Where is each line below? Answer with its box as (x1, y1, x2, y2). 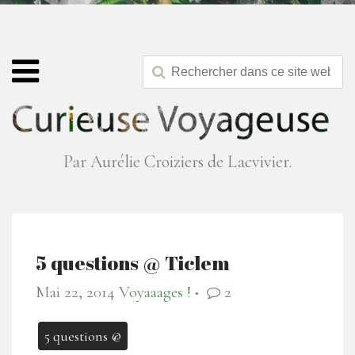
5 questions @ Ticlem (36, 250, 230, 277)
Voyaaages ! (119, 282, 191, 303)
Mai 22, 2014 (36, 282, 115, 303)
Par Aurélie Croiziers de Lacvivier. (63, 151, 292, 173)
